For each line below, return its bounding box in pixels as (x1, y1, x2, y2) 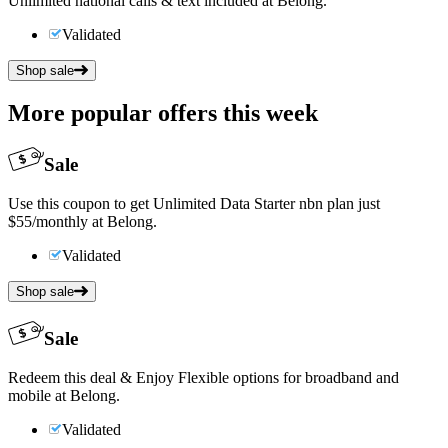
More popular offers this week (8, 100, 318, 127)
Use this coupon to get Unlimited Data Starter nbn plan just (8, 195, 380, 213)
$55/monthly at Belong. (8, 213, 157, 231)
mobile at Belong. (8, 386, 120, 404)
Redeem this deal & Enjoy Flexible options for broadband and (8, 368, 399, 386)
